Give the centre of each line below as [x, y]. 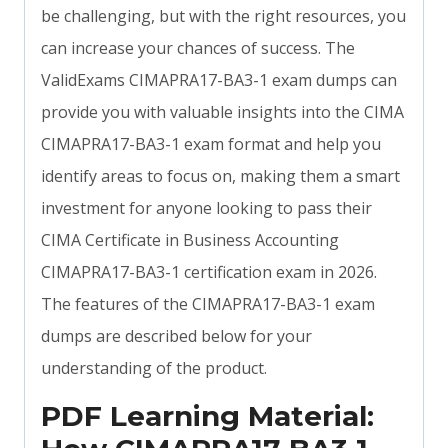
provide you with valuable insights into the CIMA [222, 112]
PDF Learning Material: [207, 416]
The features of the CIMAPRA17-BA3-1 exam [208, 304]
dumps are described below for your [176, 336]
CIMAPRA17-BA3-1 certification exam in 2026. [209, 272]
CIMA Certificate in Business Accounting [190, 240]
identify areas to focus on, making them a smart [220, 176]
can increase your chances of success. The [198, 48]
